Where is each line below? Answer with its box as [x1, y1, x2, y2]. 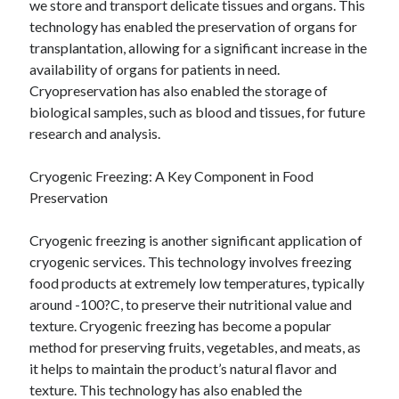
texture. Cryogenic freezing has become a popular [29, 317, 332, 334]
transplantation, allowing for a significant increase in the [29, 39, 368, 56]
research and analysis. [29, 125, 161, 142]
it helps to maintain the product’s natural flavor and [29, 360, 338, 377]
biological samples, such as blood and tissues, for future [29, 103, 366, 120]
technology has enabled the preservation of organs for [29, 18, 358, 35]
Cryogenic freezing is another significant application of [29, 232, 363, 248]
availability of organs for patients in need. [29, 61, 281, 77]
